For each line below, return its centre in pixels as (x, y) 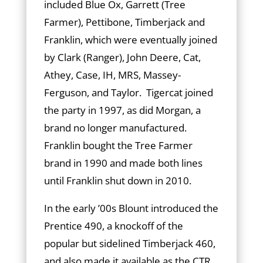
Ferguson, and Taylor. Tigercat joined (128, 92)
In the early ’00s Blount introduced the (131, 208)
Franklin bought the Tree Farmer (118, 145)
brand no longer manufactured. (115, 128)
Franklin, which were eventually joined (130, 40)
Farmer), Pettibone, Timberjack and (124, 22)
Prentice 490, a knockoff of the (113, 226)
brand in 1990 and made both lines (123, 163)
